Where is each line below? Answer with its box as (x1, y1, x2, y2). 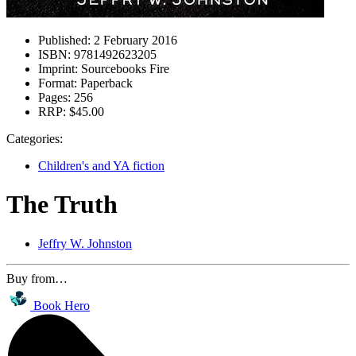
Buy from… (6, 271, 68, 285)
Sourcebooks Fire (78, 62, 169, 75)
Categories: (6, 132, 63, 145)
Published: (38, 33, 91, 47)
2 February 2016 (91, 33, 177, 47)
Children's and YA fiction (38, 159, 164, 172)
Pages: (38, 91, 71, 104)
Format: (38, 76, 77, 90)
